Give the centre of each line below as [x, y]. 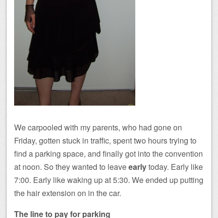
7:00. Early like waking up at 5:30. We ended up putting [109, 180]
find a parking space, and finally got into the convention [109, 154]
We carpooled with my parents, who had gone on [98, 127]
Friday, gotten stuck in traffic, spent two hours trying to [105, 140]
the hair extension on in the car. [68, 193]
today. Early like [175, 167]
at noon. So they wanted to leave [71, 167]
